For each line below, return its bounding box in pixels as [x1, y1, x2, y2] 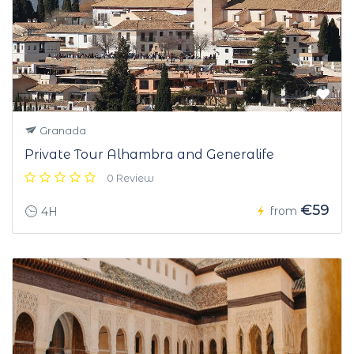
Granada [37, 124, 86, 137]
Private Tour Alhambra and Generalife [24, 147, 274, 163]
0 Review [107, 171, 154, 185]
